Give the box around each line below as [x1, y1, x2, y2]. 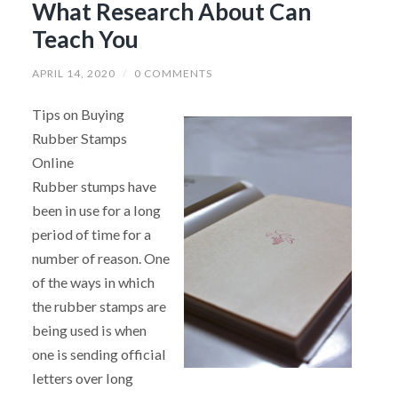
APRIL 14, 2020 [31, 66, 115, 80]
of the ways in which [31, 273, 155, 291]
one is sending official [31, 345, 166, 362]
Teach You [31, 24, 139, 53]
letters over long [31, 369, 133, 386]
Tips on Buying [31, 105, 124, 123]
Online [31, 153, 74, 171]
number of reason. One [31, 249, 170, 267]
